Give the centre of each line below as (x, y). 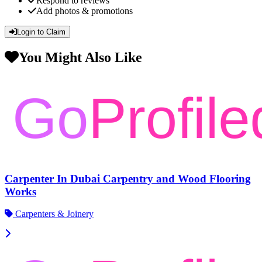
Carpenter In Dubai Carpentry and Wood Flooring (128, 178)
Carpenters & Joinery (53, 214)
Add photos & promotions (85, 11)
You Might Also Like (80, 57)
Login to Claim (41, 32)
